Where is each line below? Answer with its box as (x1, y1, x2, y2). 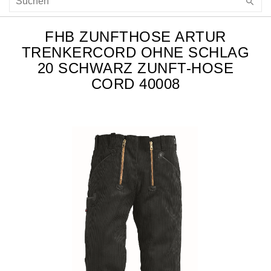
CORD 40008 (91, 76, 180, 93)
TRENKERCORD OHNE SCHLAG (21, 44, 250, 61)
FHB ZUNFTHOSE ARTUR (45, 28, 226, 45)
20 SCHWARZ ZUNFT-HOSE (37, 60, 234, 77)
